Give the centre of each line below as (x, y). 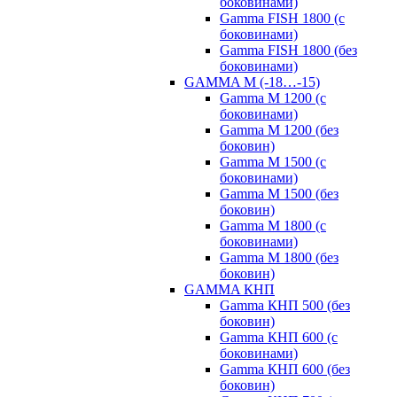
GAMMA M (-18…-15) (252, 82)
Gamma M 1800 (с (273, 226)
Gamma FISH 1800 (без (288, 50)
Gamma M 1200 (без (279, 130)
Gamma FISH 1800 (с (282, 18)
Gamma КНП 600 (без (285, 369)
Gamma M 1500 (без (279, 194)
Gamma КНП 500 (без (285, 305)
